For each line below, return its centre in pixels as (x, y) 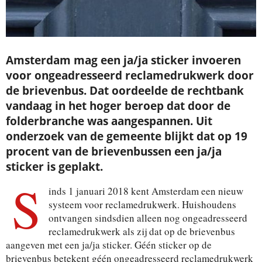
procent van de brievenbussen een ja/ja (114, 151)
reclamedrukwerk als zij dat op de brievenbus (142, 231)
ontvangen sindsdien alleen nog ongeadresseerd (148, 218)
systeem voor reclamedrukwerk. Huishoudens (142, 204)
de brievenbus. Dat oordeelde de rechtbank (125, 90)
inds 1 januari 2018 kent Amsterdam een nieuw (146, 191)
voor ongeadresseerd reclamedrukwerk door (130, 75)
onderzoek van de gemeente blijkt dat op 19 (127, 136)
